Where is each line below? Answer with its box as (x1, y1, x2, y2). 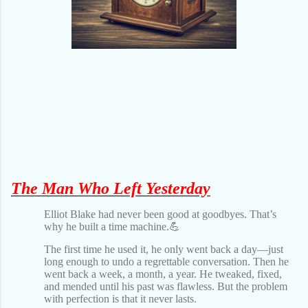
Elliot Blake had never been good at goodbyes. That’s (44, 208, 276, 220)
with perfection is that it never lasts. (44, 292, 197, 305)
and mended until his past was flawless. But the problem (44, 280, 287, 292)
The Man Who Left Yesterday (11, 179, 210, 197)
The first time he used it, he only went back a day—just (44, 243, 283, 255)
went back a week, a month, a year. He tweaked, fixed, (44, 267, 282, 280)
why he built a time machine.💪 (44, 220, 180, 232)
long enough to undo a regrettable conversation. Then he (44, 255, 289, 267)
